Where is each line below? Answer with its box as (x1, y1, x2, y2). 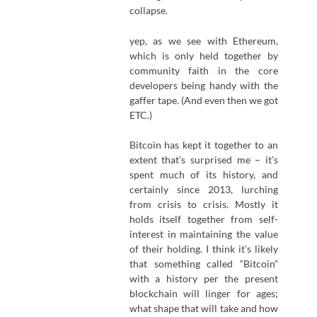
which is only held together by (129, 49, 278, 62)
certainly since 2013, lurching (129, 183, 278, 196)
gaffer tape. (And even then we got (129, 93, 278, 106)
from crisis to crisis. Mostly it (129, 198, 278, 211)
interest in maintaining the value (129, 228, 278, 241)
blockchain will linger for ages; (129, 287, 278, 300)
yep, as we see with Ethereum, (129, 34, 278, 47)
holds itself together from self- (129, 213, 278, 226)
